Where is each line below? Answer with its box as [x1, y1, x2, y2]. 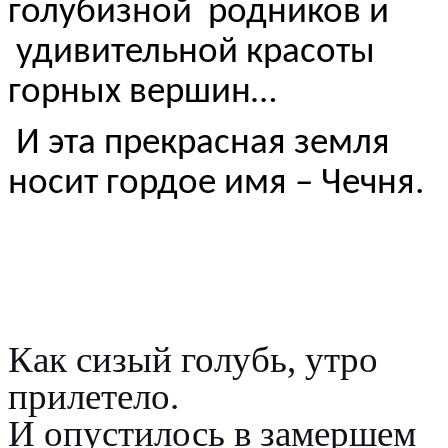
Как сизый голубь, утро [8, 339, 378, 381]
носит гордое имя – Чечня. [8, 165, 424, 203]
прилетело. [8, 376, 179, 418]
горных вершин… [8, 74, 277, 112]
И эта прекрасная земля [8, 125, 390, 163]
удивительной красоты [8, 34, 375, 72]
